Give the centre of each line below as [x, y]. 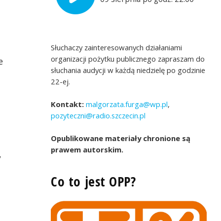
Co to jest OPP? [93, 181]
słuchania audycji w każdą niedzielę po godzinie [128, 70]
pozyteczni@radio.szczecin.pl [98, 115]
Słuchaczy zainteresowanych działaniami [117, 47]
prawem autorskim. [87, 149]
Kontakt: [68, 104]
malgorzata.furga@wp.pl [126, 104]
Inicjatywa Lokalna [110, 116]
